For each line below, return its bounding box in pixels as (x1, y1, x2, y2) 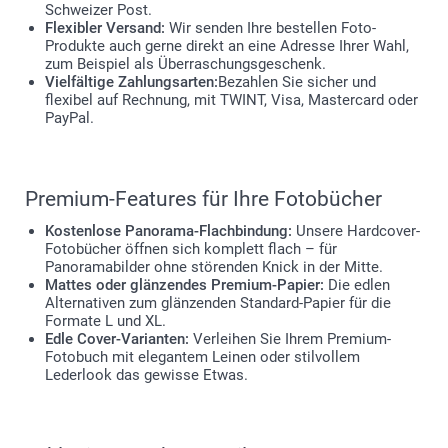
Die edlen (328, 275, 390, 294)
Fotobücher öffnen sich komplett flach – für (45, 239, 337, 258)
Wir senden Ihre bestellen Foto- (165, 18, 376, 37)
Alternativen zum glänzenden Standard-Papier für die (45, 293, 391, 312)
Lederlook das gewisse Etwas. (45, 365, 248, 384)
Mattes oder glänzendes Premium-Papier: (45, 275, 328, 294)
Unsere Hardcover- (292, 221, 420, 240)
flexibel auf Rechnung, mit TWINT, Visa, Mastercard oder (45, 90, 418, 109)
